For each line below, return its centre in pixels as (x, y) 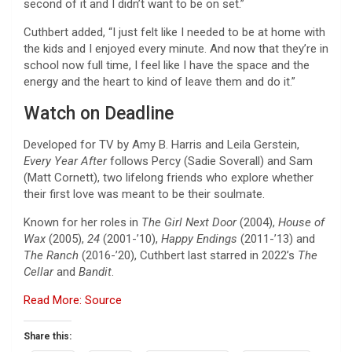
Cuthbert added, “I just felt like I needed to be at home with (174, 32)
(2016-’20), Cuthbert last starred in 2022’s (188, 255)
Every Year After (65, 161)
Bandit (95, 271)
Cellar (38, 271)
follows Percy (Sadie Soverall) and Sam (210, 161)
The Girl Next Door (189, 222)
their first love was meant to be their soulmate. (144, 194)
